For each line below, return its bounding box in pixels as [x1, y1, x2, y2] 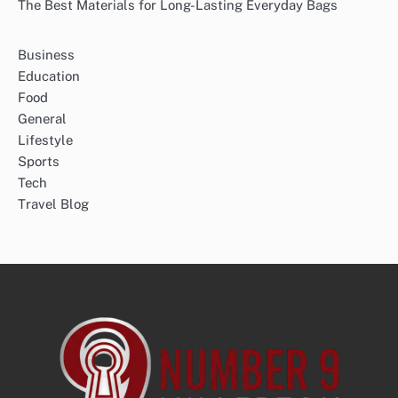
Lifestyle [18, 132, 73, 148]
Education [18, 68, 80, 84]
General [18, 111, 67, 127]
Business [18, 47, 75, 63]
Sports [18, 154, 60, 170]
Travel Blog [18, 196, 89, 212]
